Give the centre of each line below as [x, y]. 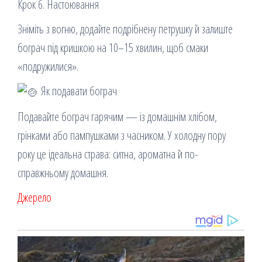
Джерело [35, 197]
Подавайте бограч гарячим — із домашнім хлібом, [117, 116]
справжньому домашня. [63, 173]
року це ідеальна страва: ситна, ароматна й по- [108, 154]
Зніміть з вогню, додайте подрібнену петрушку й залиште [125, 29]
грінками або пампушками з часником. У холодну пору [122, 135]
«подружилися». [48, 67]
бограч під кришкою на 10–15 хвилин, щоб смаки [113, 48]
